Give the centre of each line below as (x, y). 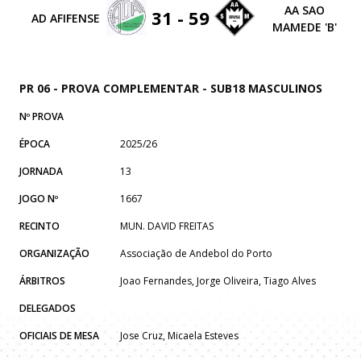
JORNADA (41, 171)
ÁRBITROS (42, 280)
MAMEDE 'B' (304, 27)
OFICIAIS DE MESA (59, 335)
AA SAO (304, 10)
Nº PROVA (41, 116)
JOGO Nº (39, 198)
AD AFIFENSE (66, 19)
